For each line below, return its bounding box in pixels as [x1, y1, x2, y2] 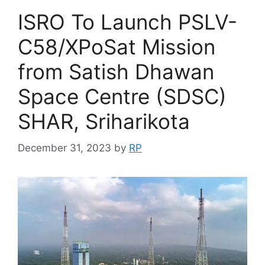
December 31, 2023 [18, 141, 111, 154]
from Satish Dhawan [18, 59, 214, 85]
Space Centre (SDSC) [18, 84, 227, 109]
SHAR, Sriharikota [18, 109, 190, 134]
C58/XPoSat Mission [18, 34, 215, 60]
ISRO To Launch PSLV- [18, 9, 237, 35]
